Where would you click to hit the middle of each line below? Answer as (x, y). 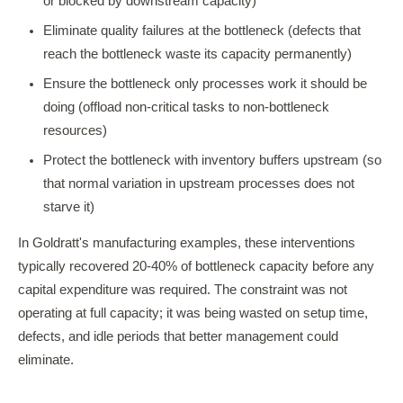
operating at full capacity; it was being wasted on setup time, (193, 313)
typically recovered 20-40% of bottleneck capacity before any (196, 266)
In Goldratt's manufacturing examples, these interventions (187, 243)
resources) (75, 130)
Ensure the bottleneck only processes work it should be (205, 84)
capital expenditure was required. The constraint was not (183, 290)
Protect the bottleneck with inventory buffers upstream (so (212, 160)
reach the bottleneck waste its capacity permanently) (197, 54)
